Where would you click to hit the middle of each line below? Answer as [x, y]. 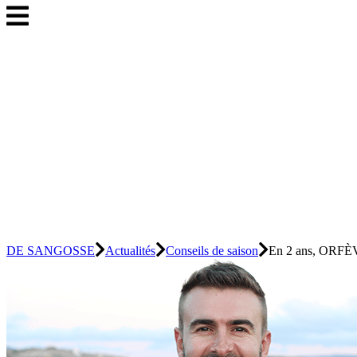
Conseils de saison [212, 251]
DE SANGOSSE [51, 251]
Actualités [130, 251]
